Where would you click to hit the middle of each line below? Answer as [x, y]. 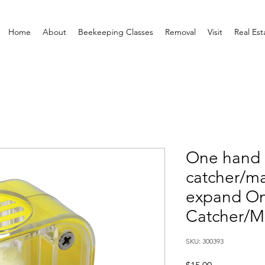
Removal [180, 32]
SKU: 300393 [205, 241]
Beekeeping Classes [116, 32]
